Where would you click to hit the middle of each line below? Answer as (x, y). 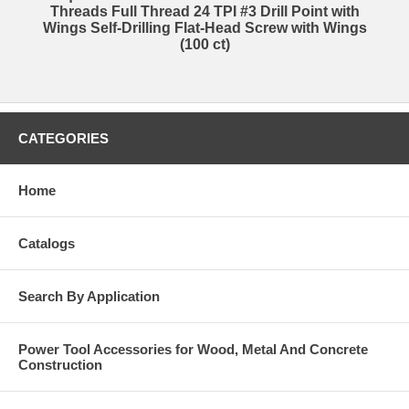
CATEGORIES (63, 139)
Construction (60, 365)
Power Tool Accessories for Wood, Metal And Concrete (193, 350)
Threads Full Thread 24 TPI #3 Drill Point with (204, 12)
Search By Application (89, 297)
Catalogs (47, 244)
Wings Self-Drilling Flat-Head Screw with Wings (204, 28)
